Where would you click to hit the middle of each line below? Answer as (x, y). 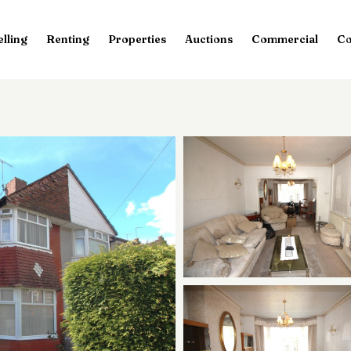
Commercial (284, 39)
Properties (137, 39)
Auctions (208, 39)
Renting (67, 39)
